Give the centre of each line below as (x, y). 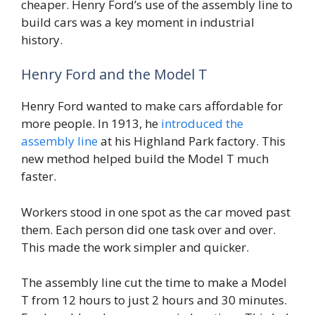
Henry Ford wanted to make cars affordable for (152, 106)
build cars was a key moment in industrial (138, 22)
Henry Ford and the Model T (114, 75)
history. (42, 39)
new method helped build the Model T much (145, 159)
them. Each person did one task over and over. (148, 229)
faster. (39, 176)
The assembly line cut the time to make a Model (154, 283)
